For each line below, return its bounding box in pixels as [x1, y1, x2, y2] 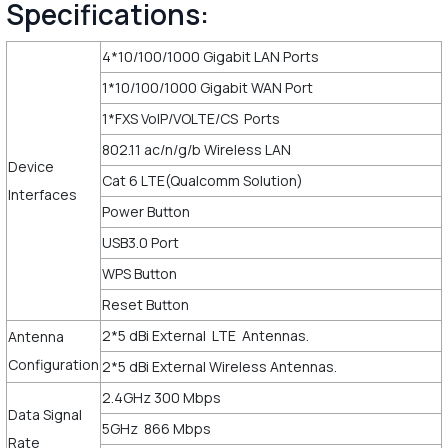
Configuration [7, 354, 99, 374]
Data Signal [7, 404, 82, 424]
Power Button [101, 201, 190, 221]
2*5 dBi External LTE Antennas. [101, 325, 309, 345]
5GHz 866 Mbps [101, 418, 217, 438]
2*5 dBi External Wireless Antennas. [101, 356, 340, 376]
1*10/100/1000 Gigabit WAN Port [101, 77, 313, 97]
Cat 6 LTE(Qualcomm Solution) [101, 170, 303, 190]
